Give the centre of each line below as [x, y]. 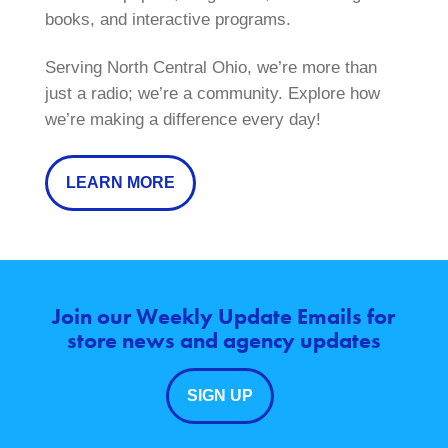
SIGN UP [219, 396]
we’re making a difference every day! [182, 120]
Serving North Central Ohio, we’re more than [210, 68]
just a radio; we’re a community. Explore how [212, 94]
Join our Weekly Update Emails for [224, 317]
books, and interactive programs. [167, 19]
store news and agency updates [223, 341]
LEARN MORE [120, 183]
